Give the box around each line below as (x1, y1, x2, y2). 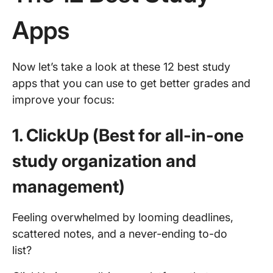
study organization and (12, 151, 196, 171)
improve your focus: (12, 93, 115, 106)
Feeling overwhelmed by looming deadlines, (12, 211, 233, 224)
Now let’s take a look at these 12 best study (12, 60, 230, 73)
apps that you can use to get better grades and (12, 77, 250, 90)
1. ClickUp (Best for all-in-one (12, 125, 244, 146)
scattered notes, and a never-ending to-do (12, 227, 227, 240)
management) (12, 176, 125, 197)
